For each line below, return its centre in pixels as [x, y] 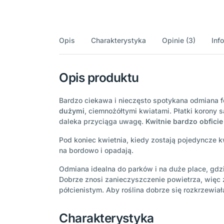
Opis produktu [99, 78]
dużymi [72, 111]
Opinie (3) [179, 40]
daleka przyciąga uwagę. [102, 121]
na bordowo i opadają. [97, 150]
